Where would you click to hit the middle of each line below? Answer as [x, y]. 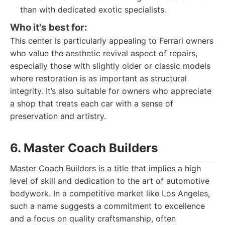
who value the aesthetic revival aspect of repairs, [104, 53]
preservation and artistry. [58, 116]
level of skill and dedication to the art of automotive [110, 181]
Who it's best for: [49, 27]
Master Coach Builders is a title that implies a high [105, 168]
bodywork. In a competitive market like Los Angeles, [110, 193]
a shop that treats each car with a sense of [92, 103]
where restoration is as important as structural [98, 78]
